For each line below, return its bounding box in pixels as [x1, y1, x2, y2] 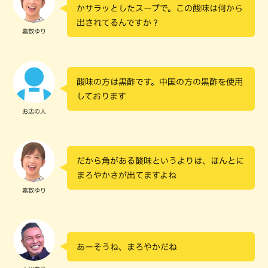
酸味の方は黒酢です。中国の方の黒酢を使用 [77, 77, 243, 86]
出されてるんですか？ [77, 19, 160, 28]
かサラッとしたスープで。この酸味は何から [77, 4, 243, 13]
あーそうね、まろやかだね [77, 242, 177, 251]
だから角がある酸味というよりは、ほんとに [77, 156, 244, 165]
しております [77, 92, 126, 100]
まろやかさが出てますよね [77, 170, 176, 179]
